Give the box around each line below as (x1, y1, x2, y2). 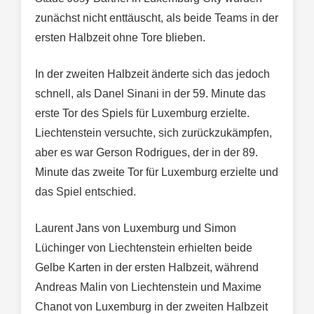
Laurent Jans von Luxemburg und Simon (35, 221, 236, 234)
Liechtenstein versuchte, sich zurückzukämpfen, (35, 126, 272, 139)
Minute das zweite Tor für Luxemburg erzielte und (35, 165, 278, 178)
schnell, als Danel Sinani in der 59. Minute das (35, 87, 266, 100)
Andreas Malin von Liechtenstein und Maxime (35, 280, 261, 293)
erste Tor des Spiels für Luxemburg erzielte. (35, 107, 250, 119)
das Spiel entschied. (35, 185, 136, 198)
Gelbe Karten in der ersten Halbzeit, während (35, 261, 259, 273)
